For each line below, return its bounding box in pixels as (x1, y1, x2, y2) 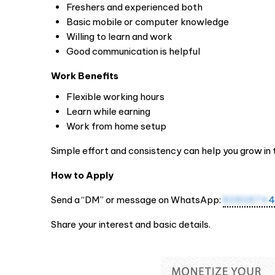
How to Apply (50, 169, 114, 181)
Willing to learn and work (66, 31, 172, 42)
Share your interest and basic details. (50, 219, 211, 230)
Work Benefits (50, 70, 118, 82)
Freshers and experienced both (66, 1, 203, 13)
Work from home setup (66, 120, 166, 132)
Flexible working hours (66, 91, 165, 103)
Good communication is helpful (66, 45, 200, 57)
